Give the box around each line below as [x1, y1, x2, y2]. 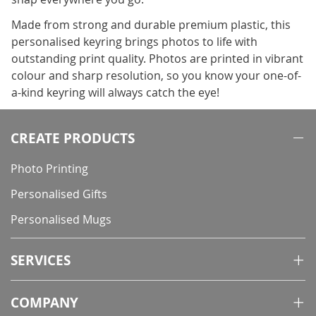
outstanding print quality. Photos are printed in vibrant [11, 51, 303, 67]
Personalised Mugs [11, 212, 111, 228]
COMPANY [11, 293, 78, 312]
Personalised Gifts [11, 186, 107, 202]
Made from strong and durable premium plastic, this [11, 17, 291, 33]
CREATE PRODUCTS [11, 129, 135, 148]
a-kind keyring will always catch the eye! [11, 85, 219, 101]
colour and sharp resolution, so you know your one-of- [11, 68, 301, 84]
